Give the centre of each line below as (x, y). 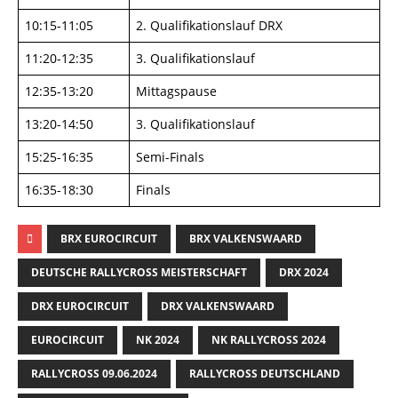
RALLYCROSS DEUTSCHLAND (265, 374)
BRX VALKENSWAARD (246, 239)
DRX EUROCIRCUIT (80, 306)
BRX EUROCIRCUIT (109, 239)
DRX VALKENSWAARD (218, 306)
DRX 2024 (304, 272)
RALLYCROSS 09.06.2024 (94, 374)
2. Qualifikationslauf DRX (209, 25)
